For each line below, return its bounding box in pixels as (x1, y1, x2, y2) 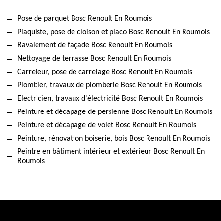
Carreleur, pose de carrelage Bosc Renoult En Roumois (17, 68, 192, 76)
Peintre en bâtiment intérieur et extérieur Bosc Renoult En (17, 148, 205, 156)
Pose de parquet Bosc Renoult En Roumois (17, 15, 152, 23)
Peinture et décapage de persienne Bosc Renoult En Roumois (17, 108, 212, 116)
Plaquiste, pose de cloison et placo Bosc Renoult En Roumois (17, 28, 210, 36)
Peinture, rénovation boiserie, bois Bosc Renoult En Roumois (17, 135, 210, 143)
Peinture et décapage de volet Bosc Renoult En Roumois (17, 121, 196, 129)
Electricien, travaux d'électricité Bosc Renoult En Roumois (17, 95, 203, 103)
